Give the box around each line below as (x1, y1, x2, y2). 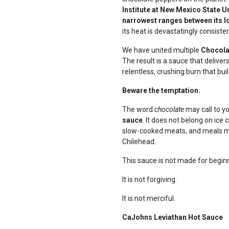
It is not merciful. (122, 194, 175, 202)
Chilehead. (122, 138, 156, 146)
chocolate (154, 105, 184, 113)
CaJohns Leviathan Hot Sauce (122, 213, 223, 221)
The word (122, 105, 154, 113)
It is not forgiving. (122, 175, 177, 184)
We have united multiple (122, 46, 201, 54)
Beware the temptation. (122, 86, 200, 95)
